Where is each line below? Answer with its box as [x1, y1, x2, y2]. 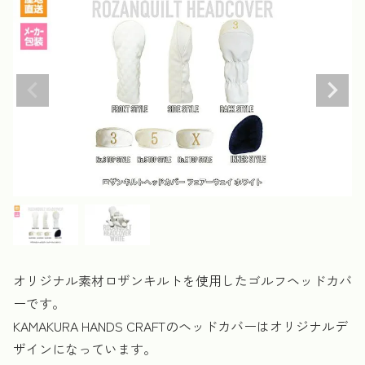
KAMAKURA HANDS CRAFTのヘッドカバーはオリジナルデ [13, 315, 348, 336]
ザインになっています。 [13, 338, 156, 358]
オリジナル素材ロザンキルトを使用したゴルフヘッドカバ [13, 270, 352, 290]
